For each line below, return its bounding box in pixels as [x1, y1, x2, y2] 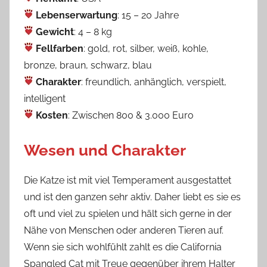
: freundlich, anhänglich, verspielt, [81, 76, 226, 88]
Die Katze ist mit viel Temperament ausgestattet [24, 175, 231, 186]
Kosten [36, 109, 68, 121]
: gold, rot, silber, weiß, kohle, [83, 42, 209, 54]
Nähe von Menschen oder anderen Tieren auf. [24, 225, 223, 236]
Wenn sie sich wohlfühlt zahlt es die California [24, 241, 222, 253]
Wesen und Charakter [24, 141, 186, 159]
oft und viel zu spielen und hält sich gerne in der [24, 208, 232, 219]
